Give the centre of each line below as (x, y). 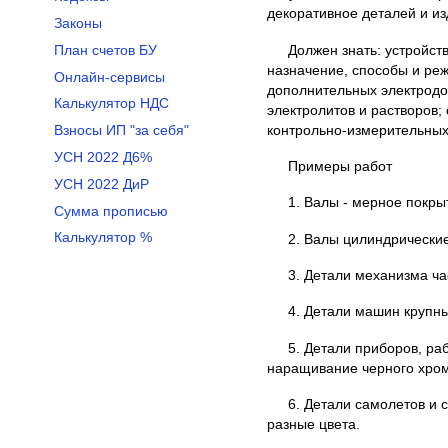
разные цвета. (314, 424)
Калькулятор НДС (111, 104)
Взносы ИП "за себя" (121, 131)
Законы (77, 24)
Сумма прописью (110, 211)
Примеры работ (339, 166)
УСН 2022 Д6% (102, 158)
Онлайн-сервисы (109, 77)
